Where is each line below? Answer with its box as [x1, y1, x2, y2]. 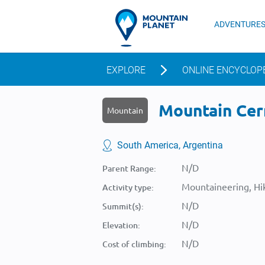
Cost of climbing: [102, 238, 166, 250]
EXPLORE [106, 64, 146, 76]
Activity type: [102, 182, 154, 193]
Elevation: [102, 219, 140, 231]
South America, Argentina [117, 140, 223, 151]
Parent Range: [102, 163, 156, 174]
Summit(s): [102, 201, 144, 212]
